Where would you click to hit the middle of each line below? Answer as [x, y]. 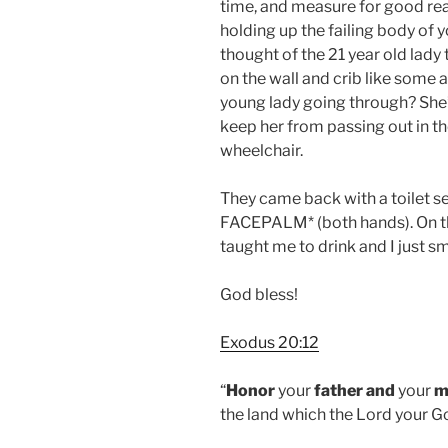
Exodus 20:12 [269, 342]
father [338, 390]
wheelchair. [261, 150]
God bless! [259, 294]
